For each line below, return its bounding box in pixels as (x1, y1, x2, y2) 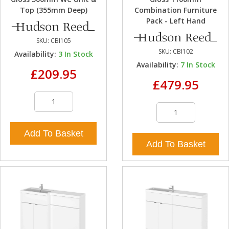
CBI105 (50, 36, 71, 45)
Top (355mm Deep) (19, 5, 87, 15)
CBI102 (172, 47, 193, 56)
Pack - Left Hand (146, 16, 205, 26)
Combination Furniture (134, 5, 217, 15)
